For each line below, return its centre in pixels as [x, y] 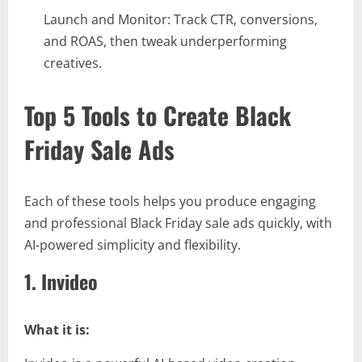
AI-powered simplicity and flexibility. [133, 245]
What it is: [57, 330]
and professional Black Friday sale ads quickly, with [178, 223]
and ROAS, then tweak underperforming [165, 42]
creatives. [73, 63]
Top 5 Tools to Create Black [158, 116]
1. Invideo [61, 282]
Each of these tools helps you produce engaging [170, 202]
